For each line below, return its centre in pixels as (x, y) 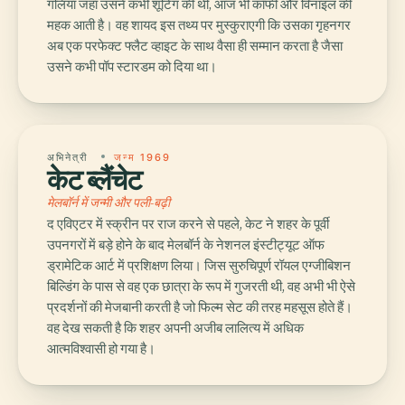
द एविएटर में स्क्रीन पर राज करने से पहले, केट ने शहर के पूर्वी (188, 225)
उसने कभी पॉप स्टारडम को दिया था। (132, 67)
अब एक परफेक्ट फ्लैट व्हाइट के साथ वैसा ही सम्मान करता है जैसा (195, 47)
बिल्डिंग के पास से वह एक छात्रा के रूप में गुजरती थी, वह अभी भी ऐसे (201, 287)
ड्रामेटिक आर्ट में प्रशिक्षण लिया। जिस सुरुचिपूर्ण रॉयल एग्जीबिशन (199, 266)
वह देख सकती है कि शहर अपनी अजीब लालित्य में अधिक (175, 329)
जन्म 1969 (142, 158)
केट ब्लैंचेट (95, 180)
